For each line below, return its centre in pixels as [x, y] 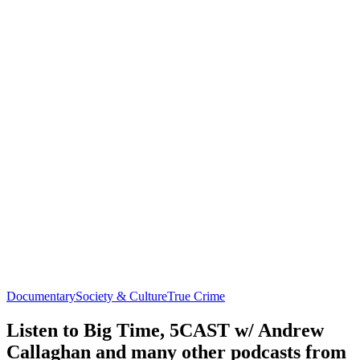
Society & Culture [121, 296]
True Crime [196, 296]
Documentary [41, 296]
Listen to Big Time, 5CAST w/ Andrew [165, 330]
